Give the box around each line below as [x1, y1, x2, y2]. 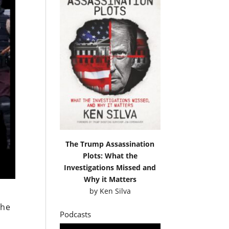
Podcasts [60, 209, 91, 219]
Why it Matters [83, 174, 136, 184]
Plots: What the [82, 150, 138, 161]
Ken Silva [99, 186, 131, 196]
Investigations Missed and [64, 162, 156, 172]
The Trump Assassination [65, 139, 155, 149]
